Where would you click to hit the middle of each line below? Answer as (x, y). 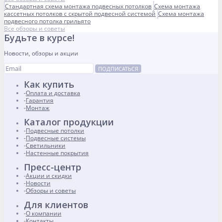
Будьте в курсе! (39, 38)
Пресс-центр (53, 167)
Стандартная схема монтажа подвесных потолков (78, 6)
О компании (44, 214)
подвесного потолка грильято (47, 21)
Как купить (49, 84)
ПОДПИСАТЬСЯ (118, 69)
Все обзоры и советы (34, 29)
